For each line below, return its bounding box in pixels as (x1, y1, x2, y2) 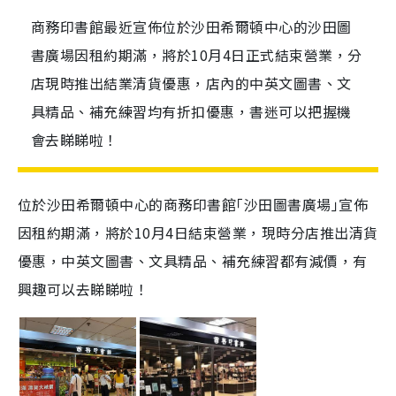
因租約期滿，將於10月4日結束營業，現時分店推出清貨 (18, 222, 378, 243)
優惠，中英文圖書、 (18, 250, 149, 271)
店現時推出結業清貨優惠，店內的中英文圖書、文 (31, 72, 352, 94)
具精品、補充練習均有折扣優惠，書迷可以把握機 (31, 101, 352, 122)
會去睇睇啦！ (31, 129, 118, 150)
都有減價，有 (279, 250, 368, 271)
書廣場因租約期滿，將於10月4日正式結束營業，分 (31, 44, 362, 65)
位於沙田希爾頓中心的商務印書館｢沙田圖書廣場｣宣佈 (18, 194, 369, 215)
